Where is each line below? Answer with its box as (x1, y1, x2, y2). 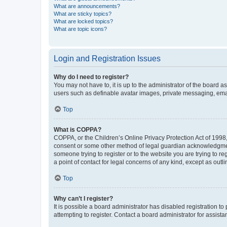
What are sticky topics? (54, 10, 111, 17)
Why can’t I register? (54, 195, 113, 202)
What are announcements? (54, 3, 120, 9)
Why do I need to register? (54, 73, 129, 81)
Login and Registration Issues (54, 54, 161, 63)
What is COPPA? (54, 126, 101, 133)
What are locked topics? (54, 18, 113, 24)
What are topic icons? (54, 25, 107, 32)
